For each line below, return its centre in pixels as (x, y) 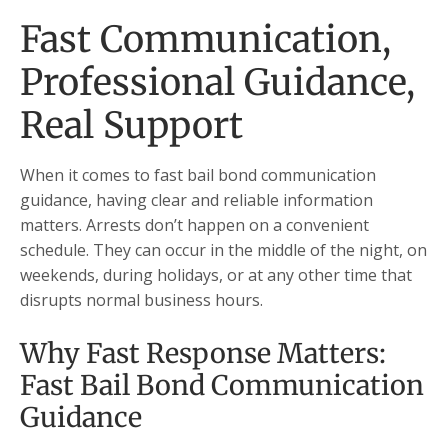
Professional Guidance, (217, 82)
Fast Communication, (205, 39)
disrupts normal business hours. (141, 299)
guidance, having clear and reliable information (196, 199)
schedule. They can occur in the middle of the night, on (223, 249)
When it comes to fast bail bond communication (198, 174)
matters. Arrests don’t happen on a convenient (194, 224)
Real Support (131, 125)
